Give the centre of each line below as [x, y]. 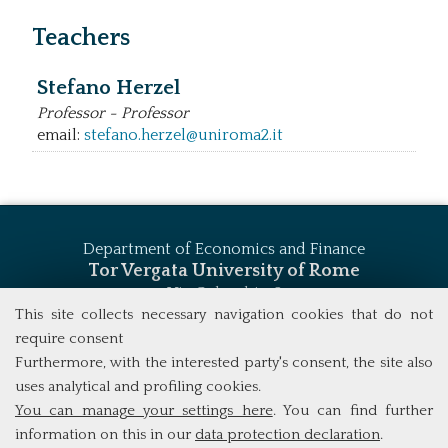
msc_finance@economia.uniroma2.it [224, 358]
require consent [69, 338]
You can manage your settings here [144, 410]
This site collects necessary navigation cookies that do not [224, 314]
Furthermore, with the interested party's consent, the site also [224, 362]
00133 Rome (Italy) [224, 314]
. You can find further [353, 410]
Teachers [81, 38]
